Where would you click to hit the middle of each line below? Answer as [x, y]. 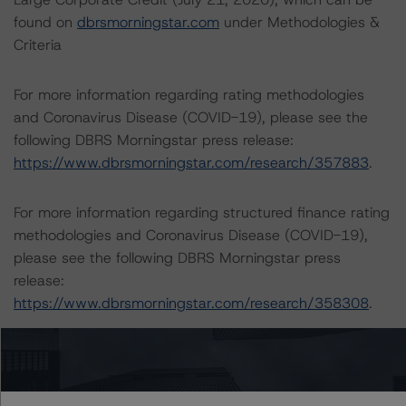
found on [45, 22]
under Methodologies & [300, 22]
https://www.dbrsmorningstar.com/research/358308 [191, 303]
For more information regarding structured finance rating [202, 213]
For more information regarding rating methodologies [189, 95]
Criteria [38, 45]
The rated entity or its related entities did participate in [197, 353]
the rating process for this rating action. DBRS [167, 376]
